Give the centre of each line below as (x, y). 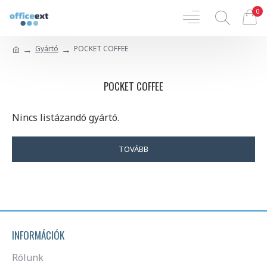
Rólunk (28, 258)
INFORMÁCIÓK (38, 235)
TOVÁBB (133, 149)
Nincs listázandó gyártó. (66, 117)
